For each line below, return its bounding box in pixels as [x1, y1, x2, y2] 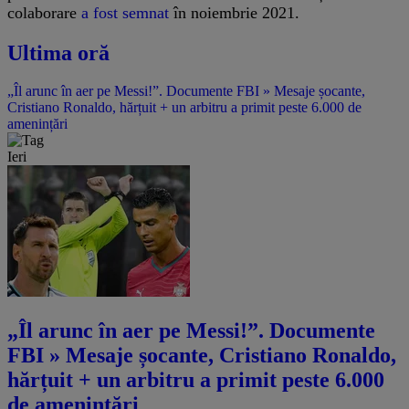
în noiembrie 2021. [169, 3, 299, 22]
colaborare [7, 3, 81, 22]
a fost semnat [81, 3, 169, 22]
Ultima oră [7, 40, 110, 65]
